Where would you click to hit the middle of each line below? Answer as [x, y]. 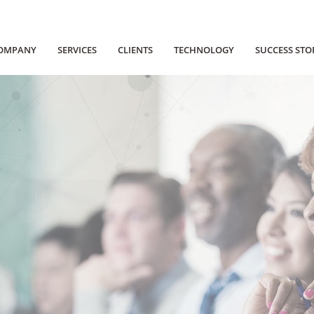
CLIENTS [135, 50]
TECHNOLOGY [204, 50]
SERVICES [77, 50]
